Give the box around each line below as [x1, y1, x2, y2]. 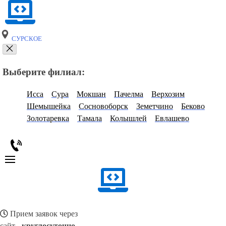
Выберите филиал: [3, 66, 85, 77]
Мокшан [77, 90, 106, 99]
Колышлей [110, 114, 147, 123]
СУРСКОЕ [10, 35, 42, 42]
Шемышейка [27, 102, 71, 111]
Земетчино [136, 102, 173, 111]
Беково [181, 102, 205, 111]
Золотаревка [27, 114, 69, 123]
